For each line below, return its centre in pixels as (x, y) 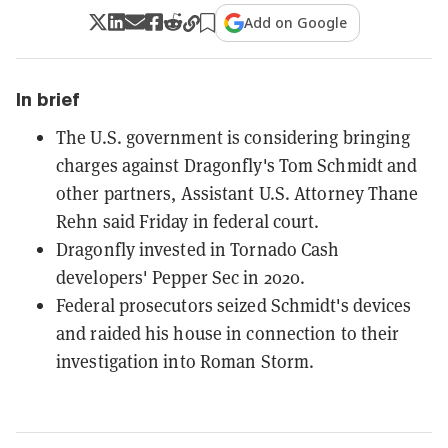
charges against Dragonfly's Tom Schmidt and (237, 165)
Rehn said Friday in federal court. (188, 221)
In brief (48, 99)
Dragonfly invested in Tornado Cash (198, 249)
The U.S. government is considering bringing (233, 137)
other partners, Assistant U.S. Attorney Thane (237, 193)
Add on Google (296, 22)
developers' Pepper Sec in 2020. (181, 277)
